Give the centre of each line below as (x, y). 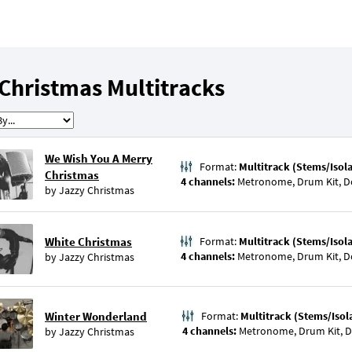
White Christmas (88, 242)
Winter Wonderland (96, 316)
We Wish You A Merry (99, 158)
